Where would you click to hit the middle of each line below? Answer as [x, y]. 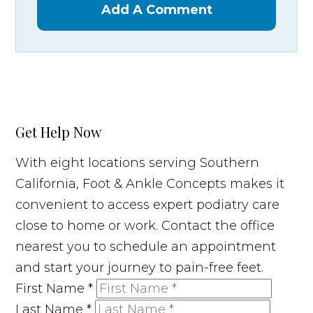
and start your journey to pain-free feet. [140, 267]
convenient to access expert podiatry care [148, 204]
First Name [52, 288]
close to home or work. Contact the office [145, 225]
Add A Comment [156, 9]
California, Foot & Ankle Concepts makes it [150, 183]
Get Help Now [59, 131]
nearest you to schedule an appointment [146, 246]
